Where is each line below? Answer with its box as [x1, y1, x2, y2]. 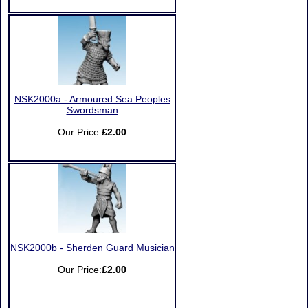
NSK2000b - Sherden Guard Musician [10, 243, 175, 253]
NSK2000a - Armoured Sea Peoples [14, 94, 170, 104]
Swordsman [66, 105, 118, 115]
